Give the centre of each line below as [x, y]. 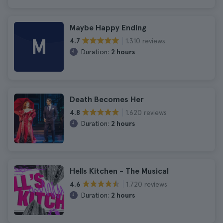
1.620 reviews [146, 112]
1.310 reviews [145, 41]
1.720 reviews [147, 184]
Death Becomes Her [107, 99]
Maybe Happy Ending [108, 28]
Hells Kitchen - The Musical [119, 171]
